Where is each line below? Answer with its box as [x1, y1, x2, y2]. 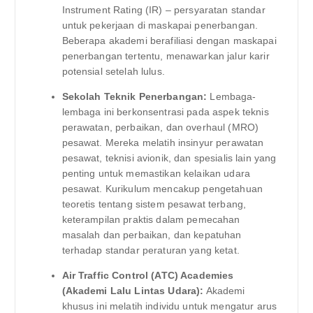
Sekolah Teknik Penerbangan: [61, 90, 208, 102]
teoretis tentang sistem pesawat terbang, [61, 198, 247, 210]
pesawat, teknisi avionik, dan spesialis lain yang [61, 152, 277, 163]
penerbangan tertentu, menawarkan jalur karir [61, 50, 270, 61]
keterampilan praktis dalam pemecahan [61, 213, 240, 225]
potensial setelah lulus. [61, 65, 165, 77]
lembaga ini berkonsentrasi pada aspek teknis [61, 105, 269, 117]
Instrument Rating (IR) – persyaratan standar [61, 3, 265, 15]
